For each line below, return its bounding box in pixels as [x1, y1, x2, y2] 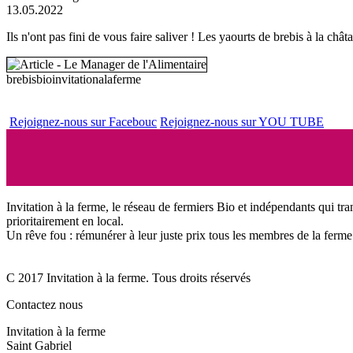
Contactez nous [6, 297, 83, 311]
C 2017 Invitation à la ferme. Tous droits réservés [6, 270, 251, 284]
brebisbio [6, 72, 52, 86]
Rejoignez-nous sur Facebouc [9, 114, 157, 128]
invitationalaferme [52, 72, 141, 86]
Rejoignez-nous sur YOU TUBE [160, 114, 324, 128]
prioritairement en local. [6, 214, 127, 228]
